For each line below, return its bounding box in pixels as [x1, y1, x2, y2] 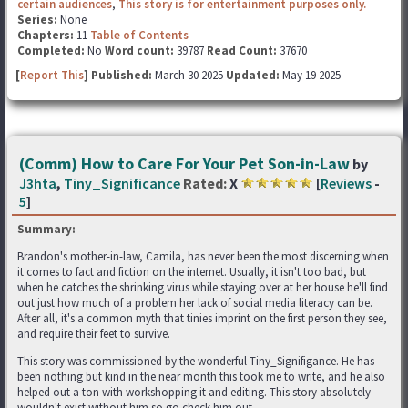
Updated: [226, 66, 280, 83]
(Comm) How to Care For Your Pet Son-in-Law [19, 152, 350, 174]
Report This [20, 66, 84, 83]
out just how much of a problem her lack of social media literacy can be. [17, 294, 372, 311]
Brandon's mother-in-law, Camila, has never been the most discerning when [17, 248, 389, 264]
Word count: [105, 42, 174, 58]
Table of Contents [90, 26, 189, 43]
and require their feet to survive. [17, 325, 170, 342]
